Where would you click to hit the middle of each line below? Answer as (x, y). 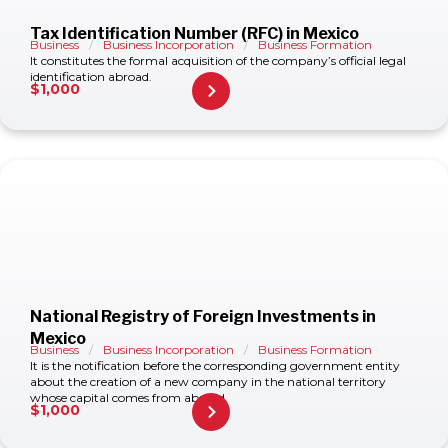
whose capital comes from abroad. (129, 397)
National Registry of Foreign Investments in (203, 316)
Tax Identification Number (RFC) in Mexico (194, 33)
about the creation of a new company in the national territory (208, 381)
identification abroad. (91, 76)
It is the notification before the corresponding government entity (215, 365)
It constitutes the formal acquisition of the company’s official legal (218, 60)
